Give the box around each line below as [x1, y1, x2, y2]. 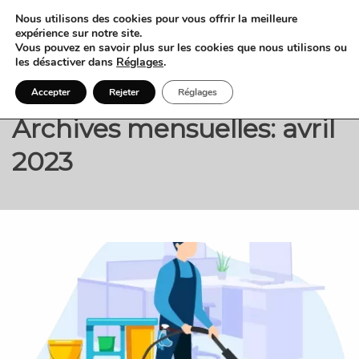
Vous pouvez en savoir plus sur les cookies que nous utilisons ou [15, 40, 347, 55]
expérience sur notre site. [15, 26, 142, 41]
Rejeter [109, 86, 139, 99]
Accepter [31, 86, 71, 99]
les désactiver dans [15, 54, 116, 70]
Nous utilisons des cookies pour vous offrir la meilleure [15, 11, 297, 26]
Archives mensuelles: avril [12, 113, 335, 144]
